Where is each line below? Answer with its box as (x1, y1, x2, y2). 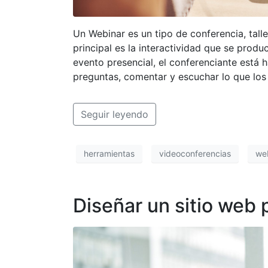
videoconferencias (159, 148, 231, 159)
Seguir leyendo (81, 108, 148, 120)
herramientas (84, 148, 135, 159)
